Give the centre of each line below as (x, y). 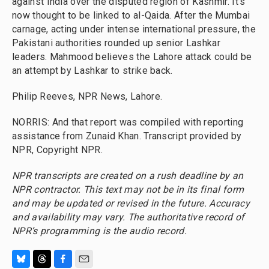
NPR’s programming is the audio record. (100, 231)
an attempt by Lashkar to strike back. (92, 71)
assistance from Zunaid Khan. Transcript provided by (127, 136)
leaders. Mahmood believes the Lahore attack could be (132, 57)
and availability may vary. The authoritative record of (128, 217)
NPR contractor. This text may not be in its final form (128, 189)
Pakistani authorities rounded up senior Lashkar (116, 43)
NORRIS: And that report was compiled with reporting (128, 122)
